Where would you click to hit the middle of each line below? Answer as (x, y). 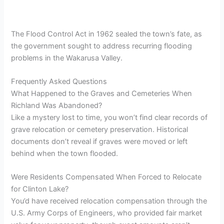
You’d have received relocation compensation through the (109, 201)
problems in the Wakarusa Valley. (67, 58)
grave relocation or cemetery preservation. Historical (100, 129)
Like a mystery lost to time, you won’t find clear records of (109, 117)
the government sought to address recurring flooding (102, 46)
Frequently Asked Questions (59, 81)
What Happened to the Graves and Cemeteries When (102, 93)
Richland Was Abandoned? (57, 105)
